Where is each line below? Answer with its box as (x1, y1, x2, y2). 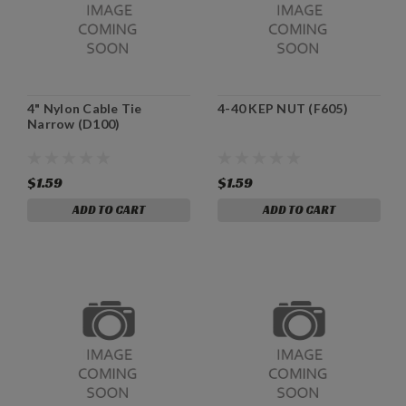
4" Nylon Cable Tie (27, 100, 142, 116)
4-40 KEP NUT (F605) (217, 100, 348, 116)
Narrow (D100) (27, 115, 121, 131)
